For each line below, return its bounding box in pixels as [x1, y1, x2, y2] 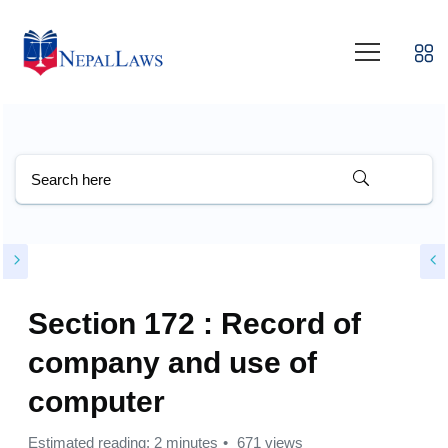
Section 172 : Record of [28, 307, 361, 341]
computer [28, 385, 165, 419]
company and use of [28, 346, 317, 380]
